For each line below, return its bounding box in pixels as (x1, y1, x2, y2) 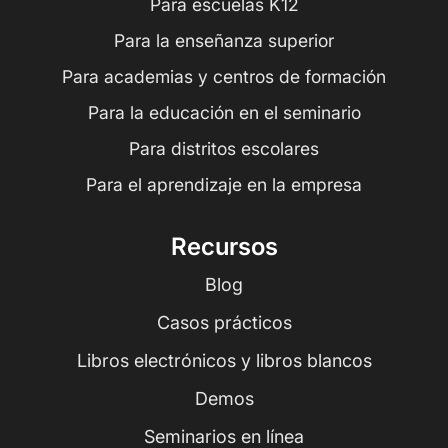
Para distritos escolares (129, 138, 319, 160)
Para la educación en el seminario (87, 102, 361, 124)
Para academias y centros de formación (62, 66, 386, 88)
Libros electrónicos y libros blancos (76, 349, 372, 371)
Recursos (170, 232, 278, 262)
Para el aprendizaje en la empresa (86, 174, 362, 196)
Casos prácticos (156, 311, 292, 333)
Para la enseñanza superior (114, 30, 334, 52)
